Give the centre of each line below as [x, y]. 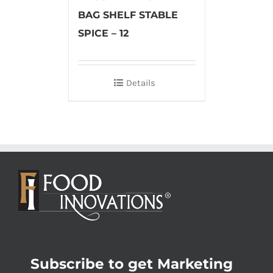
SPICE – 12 [103, 33]
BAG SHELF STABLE [128, 15]
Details [141, 83]
